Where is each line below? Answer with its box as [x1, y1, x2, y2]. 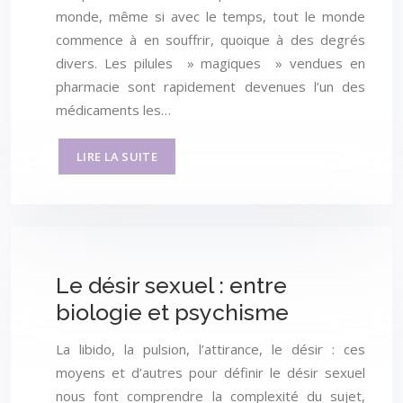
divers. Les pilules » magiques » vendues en [56, 54, 365, 73]
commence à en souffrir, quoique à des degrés [56, 31, 365, 49]
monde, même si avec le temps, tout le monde [56, 7, 365, 26]
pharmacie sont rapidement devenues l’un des [56, 77, 365, 96]
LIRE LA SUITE [76, 148, 157, 166]
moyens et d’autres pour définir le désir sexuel [56, 363, 365, 381]
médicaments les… [56, 101, 171, 120]
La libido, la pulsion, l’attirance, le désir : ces [56, 339, 365, 358]
